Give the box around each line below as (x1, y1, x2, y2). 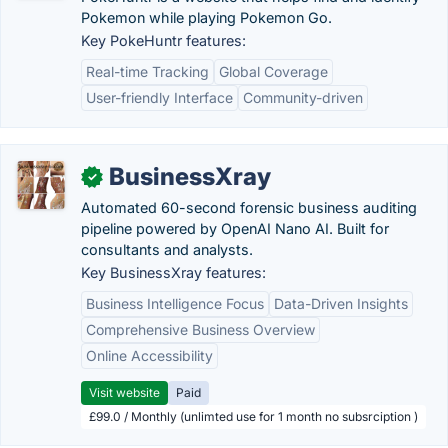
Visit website (89, 385, 160, 400)
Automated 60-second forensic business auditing (81, 199, 417, 216)
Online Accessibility (86, 347, 213, 364)
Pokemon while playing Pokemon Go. (81, 9, 332, 26)
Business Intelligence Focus (86, 295, 264, 312)
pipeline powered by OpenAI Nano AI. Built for (81, 220, 389, 237)
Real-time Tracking (86, 63, 209, 80)
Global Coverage (219, 63, 328, 80)
